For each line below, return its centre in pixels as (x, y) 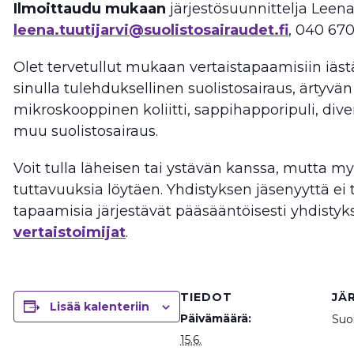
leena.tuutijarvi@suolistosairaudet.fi (151, 30)
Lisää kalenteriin (100, 306)
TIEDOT (206, 297)
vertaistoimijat (70, 232)
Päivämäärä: (216, 318)
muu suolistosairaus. (86, 131)
